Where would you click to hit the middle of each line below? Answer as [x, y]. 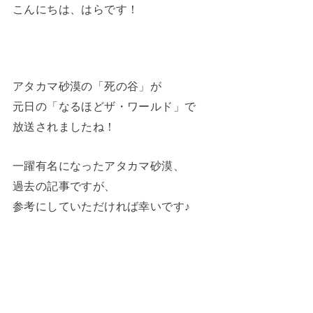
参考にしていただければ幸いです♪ [101, 206]
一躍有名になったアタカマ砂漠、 [99, 165]
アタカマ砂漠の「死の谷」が [87, 86]
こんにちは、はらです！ [75, 9]
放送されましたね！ [64, 127]
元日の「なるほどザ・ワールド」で [104, 107]
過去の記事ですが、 [64, 185]
